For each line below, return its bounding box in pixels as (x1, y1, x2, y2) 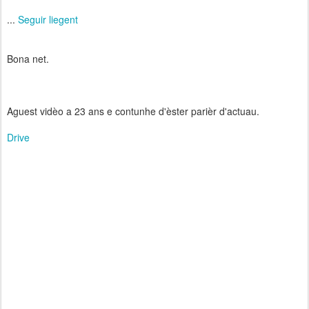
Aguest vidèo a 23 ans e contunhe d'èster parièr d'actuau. (7, 104, 259, 118)
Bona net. (7, 52, 49, 66)
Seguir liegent (18, 12, 78, 26)
